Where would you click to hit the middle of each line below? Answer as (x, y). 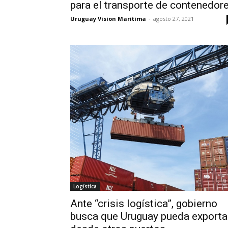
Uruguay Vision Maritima (108, 19)
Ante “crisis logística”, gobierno (144, 204)
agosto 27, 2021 (174, 19)
